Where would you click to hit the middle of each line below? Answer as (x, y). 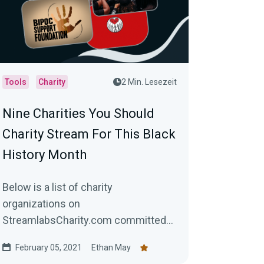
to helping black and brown (65, 237)
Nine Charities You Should (78, 113)
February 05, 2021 (49, 247)
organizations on (41, 204)
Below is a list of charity (57, 187)
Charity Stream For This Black (89, 134)
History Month (44, 155)
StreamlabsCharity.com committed (84, 220)
